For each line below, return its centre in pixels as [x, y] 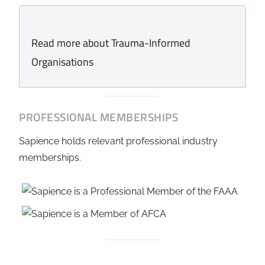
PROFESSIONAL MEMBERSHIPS [98, 117]
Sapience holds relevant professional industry [118, 141]
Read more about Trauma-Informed [111, 43]
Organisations [62, 62]
